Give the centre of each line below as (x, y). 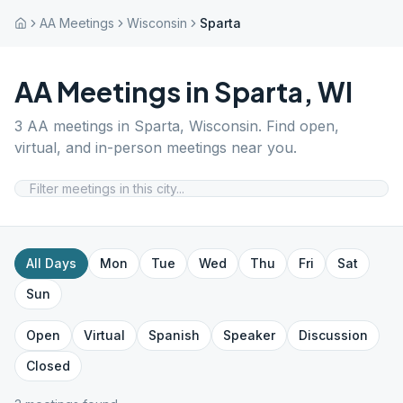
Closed (48, 366)
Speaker (249, 335)
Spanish (174, 335)
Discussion (333, 335)
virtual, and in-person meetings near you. (156, 148)
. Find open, (299, 126)
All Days (51, 263)
